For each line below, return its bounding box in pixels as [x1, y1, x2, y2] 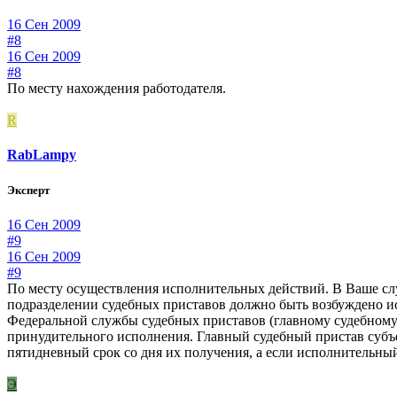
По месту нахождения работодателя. [7, 81, 226, 97]
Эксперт [7, 183, 50, 197]
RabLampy [7, 147, 76, 163]
